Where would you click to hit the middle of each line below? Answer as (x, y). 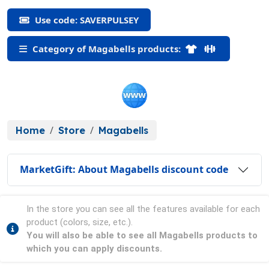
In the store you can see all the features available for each (143, 209)
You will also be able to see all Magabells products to (142, 235)
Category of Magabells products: (107, 48)
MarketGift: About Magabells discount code (124, 170)
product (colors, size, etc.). (80, 222)
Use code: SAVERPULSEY (86, 20)
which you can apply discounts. (94, 248)
